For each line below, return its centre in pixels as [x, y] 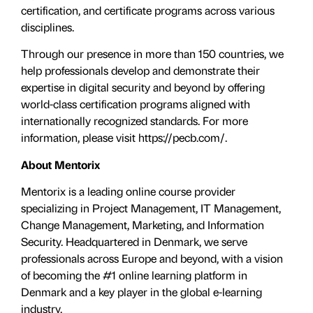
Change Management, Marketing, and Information [143, 225]
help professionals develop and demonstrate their [140, 71]
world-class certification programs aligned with [136, 104]
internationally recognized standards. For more [134, 121]
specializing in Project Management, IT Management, [151, 208]
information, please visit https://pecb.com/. [124, 138]
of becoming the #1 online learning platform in [134, 275]
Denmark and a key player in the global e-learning [141, 292]
